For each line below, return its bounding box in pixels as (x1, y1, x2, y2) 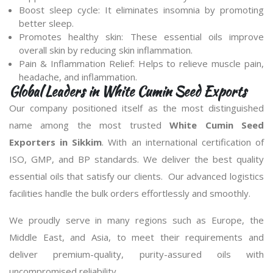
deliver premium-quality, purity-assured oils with (9, 248, 264, 260)
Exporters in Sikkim (9, 136, 102, 148)
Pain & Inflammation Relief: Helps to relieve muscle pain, (19, 57, 264, 69)
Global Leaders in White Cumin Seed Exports (9, 82, 247, 101)
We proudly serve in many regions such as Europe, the (9, 214, 264, 226)
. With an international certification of (102, 136, 264, 148)
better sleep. (19, 17, 74, 29)
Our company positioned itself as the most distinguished (9, 102, 264, 114)
